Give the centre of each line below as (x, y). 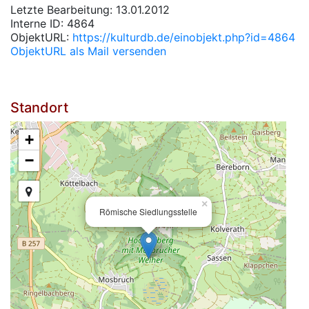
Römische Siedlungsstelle (148, 211)
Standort (39, 108)
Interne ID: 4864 (52, 23)
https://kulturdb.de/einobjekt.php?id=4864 (184, 37)
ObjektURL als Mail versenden (88, 51)
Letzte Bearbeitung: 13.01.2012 (90, 10)
